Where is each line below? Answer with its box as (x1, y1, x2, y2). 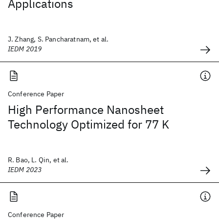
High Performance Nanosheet (8, 102, 164, 117)
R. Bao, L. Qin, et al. (8, 155, 69, 164)
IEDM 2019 (8, 44, 42, 53)
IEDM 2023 (8, 165, 42, 174)
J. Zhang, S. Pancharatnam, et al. (8, 35, 109, 44)
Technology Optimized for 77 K (8, 116, 169, 132)
